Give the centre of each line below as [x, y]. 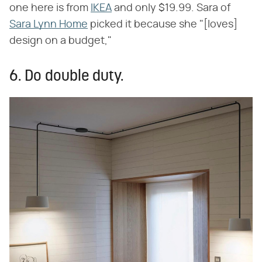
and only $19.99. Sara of [171, 8]
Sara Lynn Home [49, 25]
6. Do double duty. [66, 77]
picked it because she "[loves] [163, 25]
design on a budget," [61, 41]
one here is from [50, 8]
